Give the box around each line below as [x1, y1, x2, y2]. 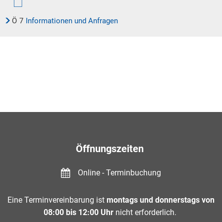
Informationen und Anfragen [26, 16, 118, 25]
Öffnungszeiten [76, 143, 146, 155]
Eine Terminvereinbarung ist [7, 195, 107, 205]
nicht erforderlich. [113, 208, 178, 217]
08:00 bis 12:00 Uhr [44, 208, 113, 217]
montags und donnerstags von [107, 195, 215, 205]
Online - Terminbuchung [78, 168, 161, 177]
